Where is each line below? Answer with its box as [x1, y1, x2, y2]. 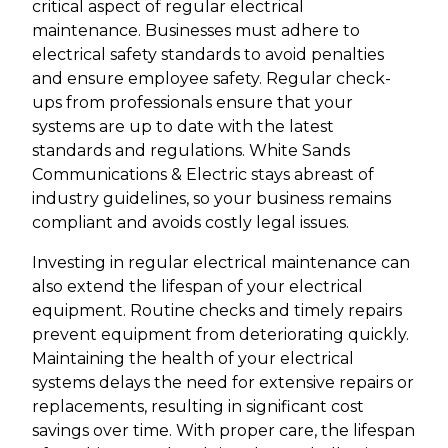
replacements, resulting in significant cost [32, 396, 364, 416]
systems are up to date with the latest [32, 116, 334, 136]
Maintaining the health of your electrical [32, 348, 354, 368]
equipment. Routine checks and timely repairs [32, 300, 402, 320]
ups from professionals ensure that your [32, 92, 353, 112]
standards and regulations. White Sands [32, 140, 350, 160]
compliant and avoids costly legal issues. [32, 212, 349, 232]
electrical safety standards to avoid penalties [32, 44, 384, 64]
